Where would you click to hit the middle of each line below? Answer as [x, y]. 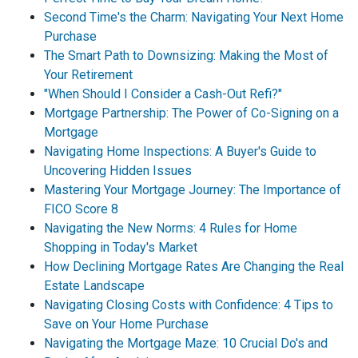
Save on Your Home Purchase [126, 324]
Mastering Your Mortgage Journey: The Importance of [193, 189]
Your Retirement [88, 74]
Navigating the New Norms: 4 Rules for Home [171, 228]
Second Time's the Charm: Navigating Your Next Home [194, 17]
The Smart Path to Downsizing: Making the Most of [186, 55]
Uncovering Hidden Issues [118, 170]
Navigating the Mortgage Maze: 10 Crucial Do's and [186, 343]
